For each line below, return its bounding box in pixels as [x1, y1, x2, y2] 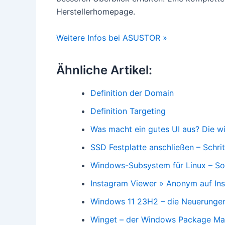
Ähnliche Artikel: [56, 62, 152, 77]
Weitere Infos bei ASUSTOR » [56, 32, 167, 43]
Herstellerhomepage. [56, 7, 135, 17]
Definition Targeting [90, 106, 166, 117]
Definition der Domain [90, 88, 174, 98]
